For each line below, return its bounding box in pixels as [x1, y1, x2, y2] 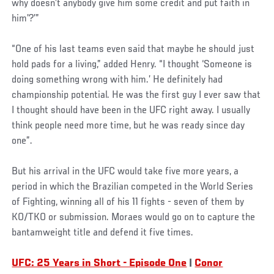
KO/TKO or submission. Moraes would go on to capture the [12, 212, 256, 223]
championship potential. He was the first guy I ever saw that [12, 89, 261, 101]
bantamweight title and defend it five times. [12, 227, 194, 239]
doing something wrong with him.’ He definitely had [12, 74, 223, 86]
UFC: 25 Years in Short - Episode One [12, 257, 187, 269]
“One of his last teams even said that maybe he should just [12, 43, 255, 55]
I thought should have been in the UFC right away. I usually [12, 105, 251, 116]
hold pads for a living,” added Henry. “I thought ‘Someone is [12, 59, 253, 70]
